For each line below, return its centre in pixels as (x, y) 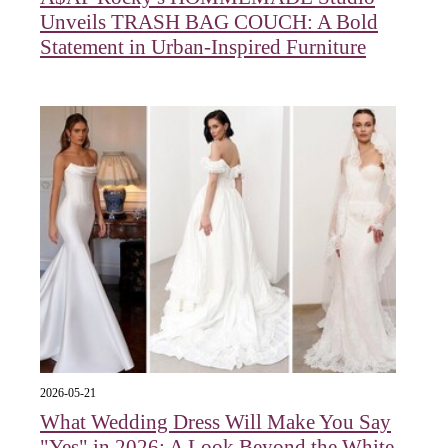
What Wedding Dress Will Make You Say (215, 422)
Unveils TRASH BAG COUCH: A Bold (209, 21)
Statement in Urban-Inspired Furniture (203, 46)
